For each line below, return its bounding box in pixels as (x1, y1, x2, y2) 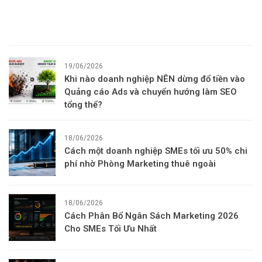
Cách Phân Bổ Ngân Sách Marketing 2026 (64, 210, 239, 221)
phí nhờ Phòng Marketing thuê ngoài (64, 158, 216, 169)
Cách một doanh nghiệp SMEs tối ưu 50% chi (64, 145, 247, 156)
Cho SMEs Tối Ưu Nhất (64, 223, 157, 234)
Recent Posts (9, 27, 64, 39)
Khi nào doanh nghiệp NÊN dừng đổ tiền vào (64, 73, 245, 84)
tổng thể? (64, 99, 102, 110)
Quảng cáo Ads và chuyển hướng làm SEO (64, 86, 237, 97)
